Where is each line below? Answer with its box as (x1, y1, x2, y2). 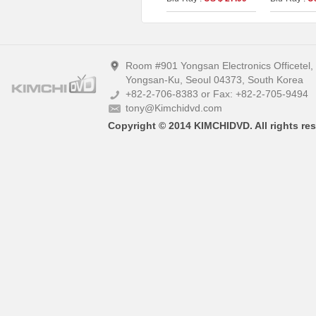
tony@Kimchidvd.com (126, 103, 222, 114)
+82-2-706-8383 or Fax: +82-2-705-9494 (126, 89, 308, 99)
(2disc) (166, 8, 193, 18)
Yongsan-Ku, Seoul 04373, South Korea (126, 75, 303, 85)
